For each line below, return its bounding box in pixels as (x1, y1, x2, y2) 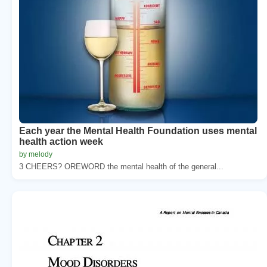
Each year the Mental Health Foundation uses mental (19, 125, 257, 136)
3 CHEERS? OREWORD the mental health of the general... (19, 162, 223, 171)
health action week (19, 136, 103, 147)
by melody (19, 150, 52, 159)
